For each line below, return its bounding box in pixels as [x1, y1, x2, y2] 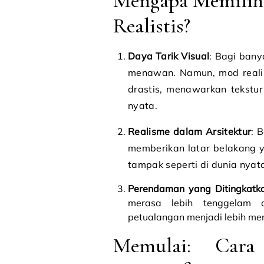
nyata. [128, 100, 157, 111]
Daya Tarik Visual [128, 50, 210, 62]
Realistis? [113, 13, 190, 38]
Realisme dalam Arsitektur [128, 126, 252, 137]
